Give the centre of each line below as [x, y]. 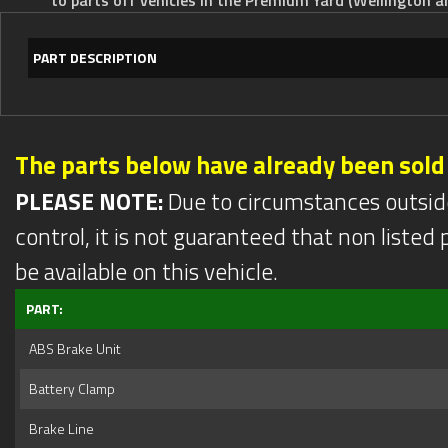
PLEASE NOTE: [89, 201]
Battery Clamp [69, 388]
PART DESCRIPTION [95, 57]
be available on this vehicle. [146, 271]
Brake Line [58, 428]
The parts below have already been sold [230, 164]
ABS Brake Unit [72, 348]
